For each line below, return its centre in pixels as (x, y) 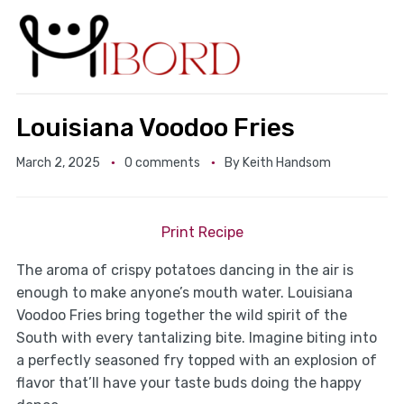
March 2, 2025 (58, 163)
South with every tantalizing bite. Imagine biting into (196, 338)
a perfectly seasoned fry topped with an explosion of (196, 361)
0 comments (162, 163)
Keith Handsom (286, 163)
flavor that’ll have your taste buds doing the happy (188, 383)
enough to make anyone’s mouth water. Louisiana (184, 293)
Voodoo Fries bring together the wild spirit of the (181, 316)
